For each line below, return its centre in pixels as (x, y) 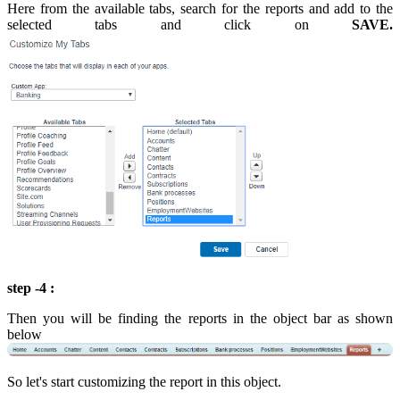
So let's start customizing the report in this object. (144, 382)
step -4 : (31, 287)
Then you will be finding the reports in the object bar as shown (200, 318)
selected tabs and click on (179, 25)
